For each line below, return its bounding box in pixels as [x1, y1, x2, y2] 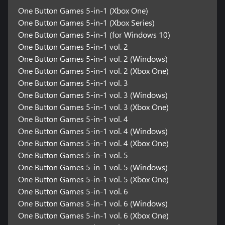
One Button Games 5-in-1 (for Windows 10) [18, 29, 170, 40]
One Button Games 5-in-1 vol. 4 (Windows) [18, 125, 168, 136]
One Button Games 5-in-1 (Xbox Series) [18, 17, 155, 28]
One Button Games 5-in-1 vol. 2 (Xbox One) [18, 65, 169, 76]
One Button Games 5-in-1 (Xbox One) [18, 5, 148, 16]
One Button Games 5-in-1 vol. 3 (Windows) [18, 89, 168, 100]
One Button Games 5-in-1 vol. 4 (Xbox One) [18, 137, 169, 148]
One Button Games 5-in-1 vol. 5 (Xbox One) [18, 173, 169, 184]
